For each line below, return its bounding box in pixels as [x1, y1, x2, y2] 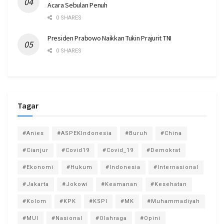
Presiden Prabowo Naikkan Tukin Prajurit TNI [47, 33, 171, 42]
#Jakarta [22, 180, 49, 187]
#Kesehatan [150, 180, 187, 187]
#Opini [140, 214, 160, 221]
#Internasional [153, 163, 198, 170]
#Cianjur [22, 146, 48, 153]
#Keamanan [101, 180, 137, 187]
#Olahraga [95, 214, 127, 221]
